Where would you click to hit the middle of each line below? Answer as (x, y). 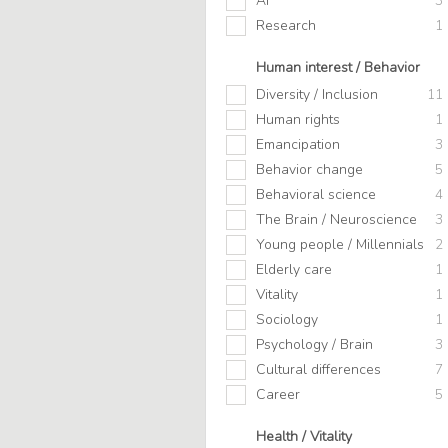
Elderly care (294, 270)
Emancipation (298, 145)
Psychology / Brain (314, 345)
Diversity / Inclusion (317, 95)
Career (278, 395)
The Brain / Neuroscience (336, 220)
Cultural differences (318, 370)
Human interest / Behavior (338, 68)
